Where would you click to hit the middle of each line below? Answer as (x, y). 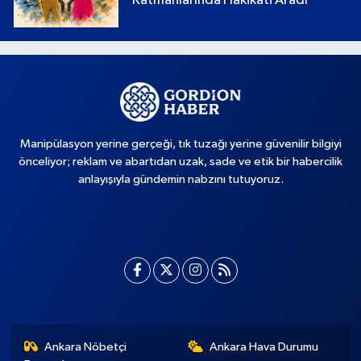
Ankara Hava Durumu (264, 347)
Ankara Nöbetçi (86, 347)
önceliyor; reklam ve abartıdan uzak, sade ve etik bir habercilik (180, 162)
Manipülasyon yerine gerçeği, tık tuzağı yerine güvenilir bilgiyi (180, 144)
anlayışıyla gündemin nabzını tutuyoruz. (180, 179)
